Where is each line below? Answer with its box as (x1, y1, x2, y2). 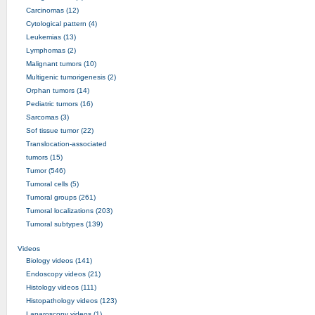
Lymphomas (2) (25, 46, 76, 54)
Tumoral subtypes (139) (25, 219, 103, 228)
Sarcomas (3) (25, 112, 69, 121)
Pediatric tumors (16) (25, 99, 93, 108)
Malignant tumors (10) (25, 59, 96, 67)
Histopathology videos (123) (25, 296, 117, 304)
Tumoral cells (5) (25, 179, 79, 188)
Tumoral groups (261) (25, 193, 96, 201)
